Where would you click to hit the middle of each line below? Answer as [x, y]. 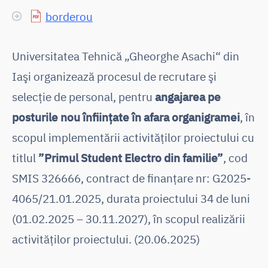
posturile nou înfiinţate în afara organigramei [126, 117]
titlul [25, 157]
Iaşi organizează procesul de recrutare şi [114, 76]
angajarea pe [188, 96]
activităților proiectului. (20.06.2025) [106, 239]
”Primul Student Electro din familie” [131, 157]
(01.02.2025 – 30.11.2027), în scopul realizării [129, 218]
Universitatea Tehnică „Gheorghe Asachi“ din [126, 56]
